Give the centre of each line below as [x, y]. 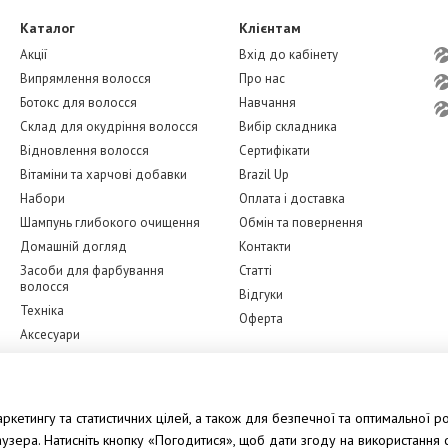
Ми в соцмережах [288, 362]
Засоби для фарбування [92, 270]
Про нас [262, 78]
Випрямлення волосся [85, 78]
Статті [255, 270]
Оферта [261, 318]
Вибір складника [288, 126]
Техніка [42, 310]
